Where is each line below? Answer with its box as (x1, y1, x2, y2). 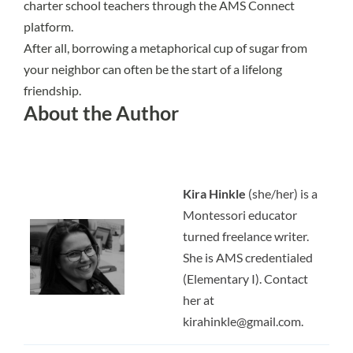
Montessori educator (183, 206, 297, 222)
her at (183, 292, 214, 307)
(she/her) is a (246, 185, 318, 201)
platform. (24, 18, 73, 34)
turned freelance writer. (183, 228, 309, 243)
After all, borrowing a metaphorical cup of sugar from (24, 39, 307, 55)
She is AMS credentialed (183, 249, 313, 265)
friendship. (24, 82, 81, 98)
